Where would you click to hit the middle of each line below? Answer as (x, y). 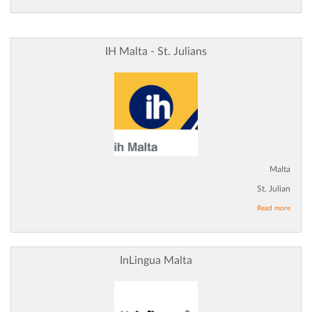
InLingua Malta (156, 261)
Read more (274, 209)
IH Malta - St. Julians (156, 52)
